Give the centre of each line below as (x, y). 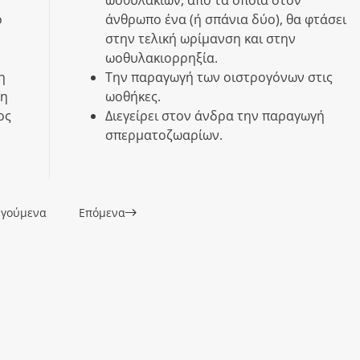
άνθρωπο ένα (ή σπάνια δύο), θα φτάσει (226, 19)
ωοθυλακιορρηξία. (162, 57)
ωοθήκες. (133, 96)
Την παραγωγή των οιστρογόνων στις (219, 77)
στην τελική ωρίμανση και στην (200, 38)
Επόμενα (102, 212)
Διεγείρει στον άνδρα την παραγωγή (215, 115)
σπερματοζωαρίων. (164, 135)
